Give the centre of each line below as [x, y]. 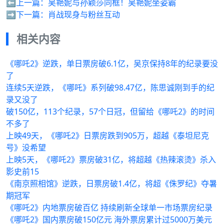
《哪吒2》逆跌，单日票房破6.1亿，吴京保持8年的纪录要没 [112, 63]
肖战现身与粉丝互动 [84, 14]
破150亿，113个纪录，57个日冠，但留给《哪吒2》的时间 [110, 111]
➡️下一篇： [27, 14]
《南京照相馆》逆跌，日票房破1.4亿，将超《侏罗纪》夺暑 [111, 183]
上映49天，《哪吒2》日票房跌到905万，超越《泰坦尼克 [107, 135]
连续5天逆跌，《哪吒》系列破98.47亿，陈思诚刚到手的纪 [110, 87]
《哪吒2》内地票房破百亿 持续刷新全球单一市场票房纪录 [109, 207]
